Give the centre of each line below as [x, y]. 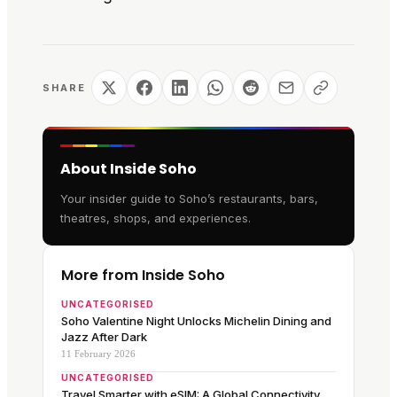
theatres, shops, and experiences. [156, 218]
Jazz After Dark [104, 337]
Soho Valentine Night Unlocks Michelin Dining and [196, 321]
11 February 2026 [98, 354]
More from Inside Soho [143, 275]
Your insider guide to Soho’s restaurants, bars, [189, 198]
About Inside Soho [128, 169]
